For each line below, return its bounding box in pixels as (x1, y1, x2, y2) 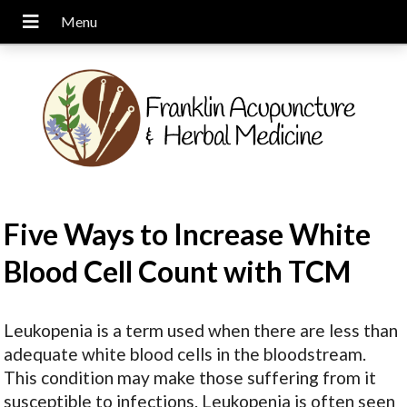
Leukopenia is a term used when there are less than (4, 320, 399, 342)
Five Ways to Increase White (4, 216, 372, 253)
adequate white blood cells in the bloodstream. (4, 343, 367, 365)
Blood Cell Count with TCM (4, 253, 352, 290)
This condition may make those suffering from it (4, 367, 377, 389)
